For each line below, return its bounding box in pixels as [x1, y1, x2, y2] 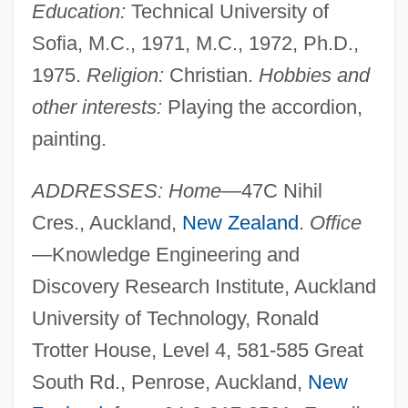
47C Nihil [240, 178, 322, 202]
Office [309, 210, 362, 234]
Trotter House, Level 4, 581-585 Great [31, 338, 363, 362]
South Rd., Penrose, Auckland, [31, 370, 308, 393]
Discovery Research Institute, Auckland [31, 274, 376, 298]
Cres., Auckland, [31, 210, 182, 234]
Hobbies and [258, 63, 370, 87]
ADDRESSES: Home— [31, 178, 241, 202]
